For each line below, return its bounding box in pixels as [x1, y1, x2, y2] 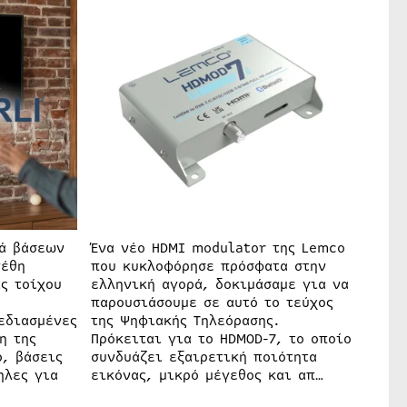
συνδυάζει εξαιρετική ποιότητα [90, 346, 317, 367]
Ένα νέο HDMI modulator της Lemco [90, 237, 345, 258]
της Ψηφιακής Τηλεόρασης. [90, 310, 280, 331]
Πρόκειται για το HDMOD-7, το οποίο [90, 328, 352, 349]
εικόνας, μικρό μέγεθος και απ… [90, 364, 323, 385]
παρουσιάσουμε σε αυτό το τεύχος [90, 292, 333, 313]
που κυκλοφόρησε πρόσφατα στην [90, 255, 326, 276]
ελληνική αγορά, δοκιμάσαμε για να [90, 273, 349, 294]
